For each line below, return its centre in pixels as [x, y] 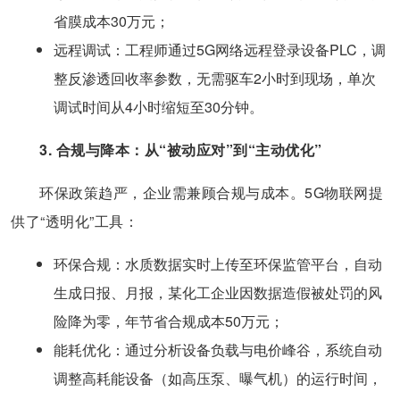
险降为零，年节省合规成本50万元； [169, 321]
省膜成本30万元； [112, 21]
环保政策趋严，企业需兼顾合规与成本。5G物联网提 [211, 193]
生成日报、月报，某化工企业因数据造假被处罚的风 [218, 293]
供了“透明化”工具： [75, 221]
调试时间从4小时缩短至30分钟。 [158, 107]
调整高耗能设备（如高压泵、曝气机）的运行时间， [218, 379]
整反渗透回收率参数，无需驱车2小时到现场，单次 [215, 79]
